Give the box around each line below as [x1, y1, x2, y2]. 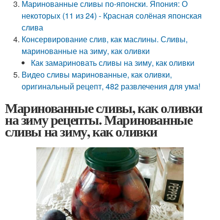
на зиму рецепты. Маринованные [5, 110, 192, 130]
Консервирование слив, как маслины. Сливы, [22, 33, 188, 45]
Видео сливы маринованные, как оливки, [22, 69, 172, 80]
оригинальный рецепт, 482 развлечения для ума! [22, 81, 201, 92]
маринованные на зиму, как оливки [22, 45, 150, 56]
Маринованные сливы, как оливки [5, 98, 202, 118]
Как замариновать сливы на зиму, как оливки [31, 57, 195, 68]
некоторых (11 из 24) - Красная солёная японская [22, 10, 202, 21]
